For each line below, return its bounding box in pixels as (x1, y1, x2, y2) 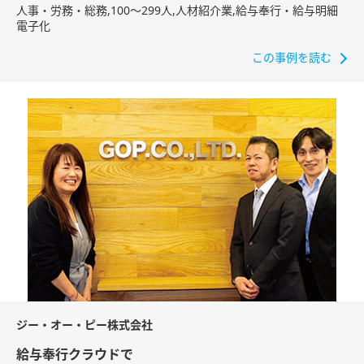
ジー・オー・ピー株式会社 (16, 318, 153, 331)
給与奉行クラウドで (16, 348, 133, 362)
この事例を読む (252, 51, 331, 63)
